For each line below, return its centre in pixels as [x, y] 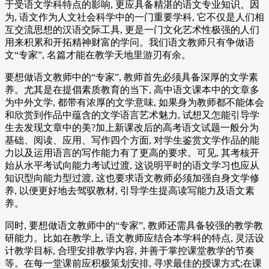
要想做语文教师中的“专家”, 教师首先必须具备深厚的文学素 [131, 77]
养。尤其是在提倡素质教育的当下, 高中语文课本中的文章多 [132, 90]
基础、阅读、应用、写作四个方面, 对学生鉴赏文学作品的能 [132, 141]
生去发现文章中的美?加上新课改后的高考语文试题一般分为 [132, 128]
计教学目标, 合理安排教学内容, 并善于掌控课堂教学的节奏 [130, 251]
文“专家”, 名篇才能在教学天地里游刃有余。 [98, 55]
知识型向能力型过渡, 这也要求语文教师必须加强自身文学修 [132, 178]
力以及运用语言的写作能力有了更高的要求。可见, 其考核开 [132, 153]
